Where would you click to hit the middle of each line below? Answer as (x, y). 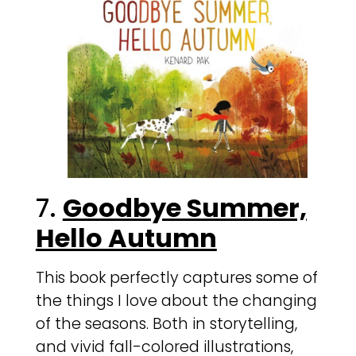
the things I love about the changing (176, 301)
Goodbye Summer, (184, 208)
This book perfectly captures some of (176, 278)
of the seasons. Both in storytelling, (166, 324)
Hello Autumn (126, 238)
